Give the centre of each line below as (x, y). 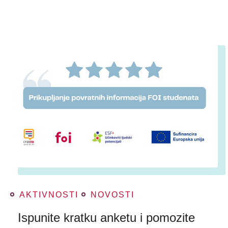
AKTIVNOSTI (49, 195)
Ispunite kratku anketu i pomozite (106, 218)
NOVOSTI (112, 195)
